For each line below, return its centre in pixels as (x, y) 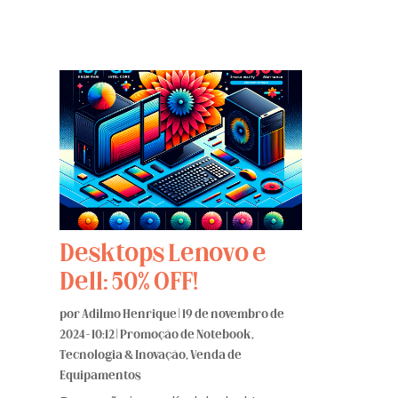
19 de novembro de (234, 314)
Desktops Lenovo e (163, 255)
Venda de (216, 355)
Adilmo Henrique (130, 314)
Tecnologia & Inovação (123, 355)
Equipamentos (101, 376)
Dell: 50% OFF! (129, 283)
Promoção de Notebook (186, 335)
